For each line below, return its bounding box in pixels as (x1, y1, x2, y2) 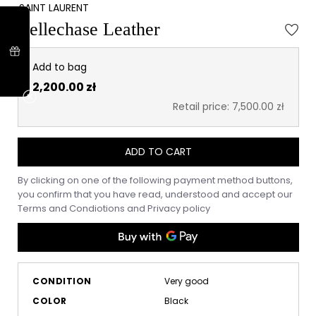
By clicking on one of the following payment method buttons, (18, 174, 293, 187)
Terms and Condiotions (18, 202, 127, 215)
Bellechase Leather (18, 19, 160, 39)
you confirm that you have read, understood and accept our (18, 188, 293, 201)
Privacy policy (147, 202, 210, 215)
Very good (164, 275, 209, 287)
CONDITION (32, 275, 92, 287)
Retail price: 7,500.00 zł (173, 99, 284, 114)
